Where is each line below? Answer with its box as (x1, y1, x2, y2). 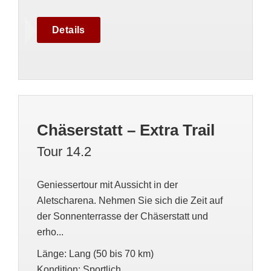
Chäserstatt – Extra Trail (37, 121, 215, 139)
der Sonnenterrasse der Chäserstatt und (37, 211, 208, 221)
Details (52, 25, 85, 35)
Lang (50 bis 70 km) (69, 249, 154, 259)
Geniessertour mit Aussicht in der (37, 180, 178, 190)
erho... (37, 227, 64, 237)
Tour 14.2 (37, 144, 91, 159)
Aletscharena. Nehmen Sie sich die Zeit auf (37, 195, 223, 206)
